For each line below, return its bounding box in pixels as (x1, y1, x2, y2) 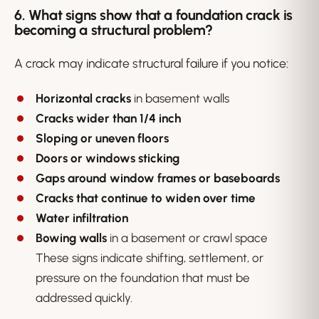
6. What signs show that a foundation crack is (14, 6, 293, 24)
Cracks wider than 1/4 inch (36, 111, 181, 126)
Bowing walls (36, 231, 107, 246)
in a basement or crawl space (107, 231, 268, 246)
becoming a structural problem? (14, 21, 214, 39)
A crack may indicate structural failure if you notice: (14, 56, 288, 71)
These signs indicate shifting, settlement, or (36, 251, 263, 266)
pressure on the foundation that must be (36, 271, 250, 286)
